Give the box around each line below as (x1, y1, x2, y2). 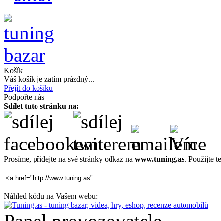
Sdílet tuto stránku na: (4, 101, 79, 110)
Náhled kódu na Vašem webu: (4, 191, 98, 200)
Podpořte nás (4, 92, 44, 101)
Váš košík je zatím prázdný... (4, 74, 94, 83)
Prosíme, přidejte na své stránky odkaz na (4, 154, 135, 163)
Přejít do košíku (4, 83, 53, 92)
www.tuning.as (135, 154, 184, 163)
